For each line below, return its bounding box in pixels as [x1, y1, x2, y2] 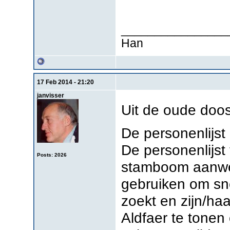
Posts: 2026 [36, 151, 67, 158]
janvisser [36, 91, 64, 99]
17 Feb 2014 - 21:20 [36, 78, 94, 86]
